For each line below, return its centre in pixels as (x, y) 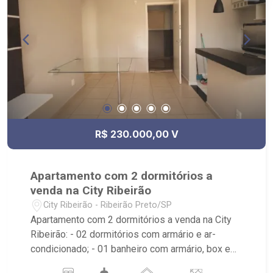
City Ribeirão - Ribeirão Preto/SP (108, 205)
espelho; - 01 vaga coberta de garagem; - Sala (128, 263)
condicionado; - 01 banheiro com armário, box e (131, 249)
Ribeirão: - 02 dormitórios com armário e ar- (123, 234)
